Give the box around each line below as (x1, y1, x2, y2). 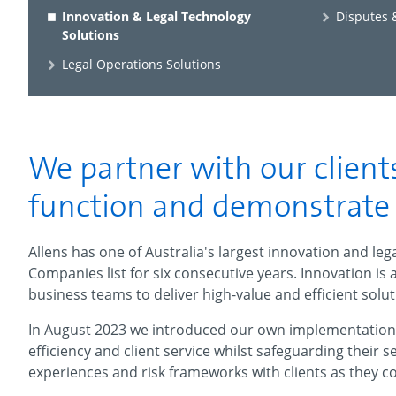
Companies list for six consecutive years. (28, 263, 301, 283)
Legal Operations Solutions (61, 56, 221, 72)
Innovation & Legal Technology (61, 8, 251, 25)
